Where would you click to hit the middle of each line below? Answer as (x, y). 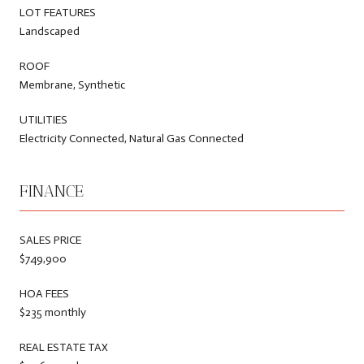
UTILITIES (43, 119)
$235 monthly (53, 312)
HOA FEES (44, 293)
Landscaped (50, 31)
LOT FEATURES (58, 12)
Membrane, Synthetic (72, 84)
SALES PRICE (50, 240)
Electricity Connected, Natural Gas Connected (132, 138)
